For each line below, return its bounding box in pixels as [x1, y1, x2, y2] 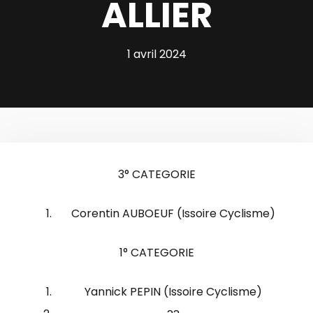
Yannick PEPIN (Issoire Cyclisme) [85, 284, 262, 300]
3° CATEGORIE [117, 166, 196, 182]
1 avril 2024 [126, 46, 187, 62]
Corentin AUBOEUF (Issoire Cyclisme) [71, 205, 275, 221]
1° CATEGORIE [119, 245, 194, 261]
